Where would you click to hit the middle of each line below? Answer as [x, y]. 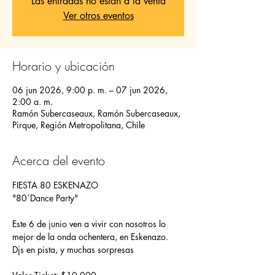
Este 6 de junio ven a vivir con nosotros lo [90, 224]
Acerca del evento [59, 161]
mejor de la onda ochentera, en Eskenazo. [90, 237]
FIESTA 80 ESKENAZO [55, 185]
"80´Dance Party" [45, 198]
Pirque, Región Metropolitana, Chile [79, 125]
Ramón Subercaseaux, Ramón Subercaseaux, [96, 113]
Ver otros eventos [98, 16]
